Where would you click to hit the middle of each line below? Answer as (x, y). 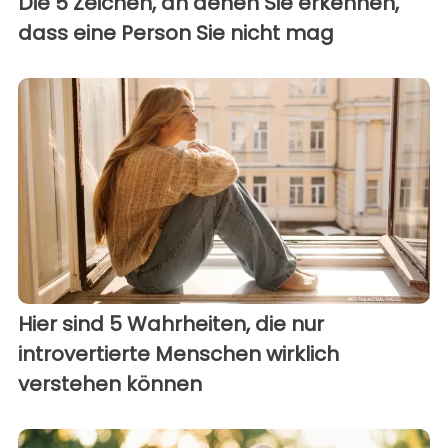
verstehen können (110, 384)
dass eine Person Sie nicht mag (176, 32)
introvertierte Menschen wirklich (178, 354)
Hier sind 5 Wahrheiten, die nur (171, 324)
